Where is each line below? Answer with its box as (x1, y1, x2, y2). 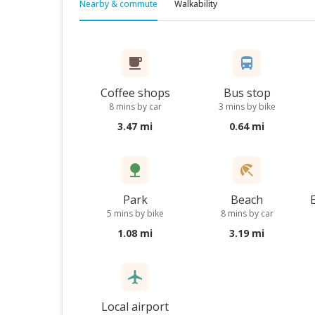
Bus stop (223, 85, 271, 101)
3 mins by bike (218, 101, 276, 112)
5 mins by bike (106, 207, 164, 219)
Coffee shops (100, 85, 170, 101)
